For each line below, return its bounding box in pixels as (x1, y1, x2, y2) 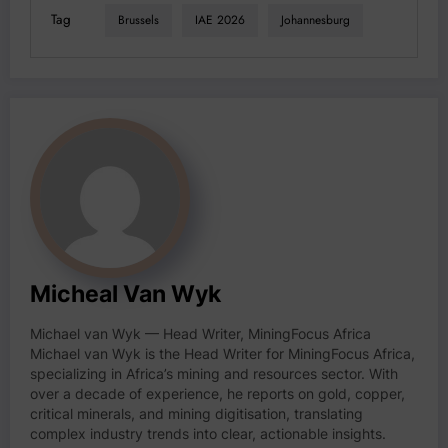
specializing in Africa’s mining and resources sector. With (30, 365, 398, 382)
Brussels (118, 11, 159, 30)
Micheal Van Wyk (30, 279, 221, 307)
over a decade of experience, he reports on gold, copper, (30, 385, 405, 402)
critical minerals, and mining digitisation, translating (30, 405, 363, 422)
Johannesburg (281, 11, 350, 30)
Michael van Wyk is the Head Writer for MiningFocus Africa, (30, 345, 415, 362)
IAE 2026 (195, 11, 245, 30)
